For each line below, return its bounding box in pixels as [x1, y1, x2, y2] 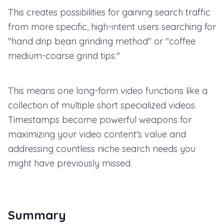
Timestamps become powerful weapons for [8, 114, 191, 125]
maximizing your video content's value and [8, 128, 186, 140]
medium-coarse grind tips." [8, 50, 120, 61]
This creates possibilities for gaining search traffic [8, 6, 210, 18]
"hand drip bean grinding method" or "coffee [8, 35, 195, 47]
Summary [8, 207, 66, 222]
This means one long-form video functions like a [8, 85, 207, 96]
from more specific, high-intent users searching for [8, 21, 216, 32]
